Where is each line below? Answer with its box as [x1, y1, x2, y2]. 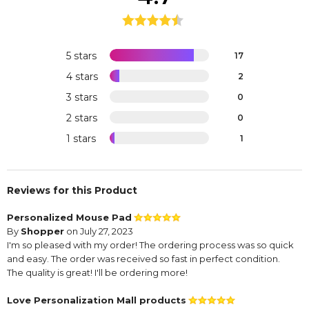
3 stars [66, 91, 97, 104]
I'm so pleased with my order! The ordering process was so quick [7, 239, 294, 251]
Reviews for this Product [7, 184, 137, 197]
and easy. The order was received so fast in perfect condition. [7, 253, 280, 265]
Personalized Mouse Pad [7, 212, 132, 223]
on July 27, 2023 [64, 226, 133, 237]
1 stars [66, 132, 96, 146]
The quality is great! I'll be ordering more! [7, 267, 188, 279]
